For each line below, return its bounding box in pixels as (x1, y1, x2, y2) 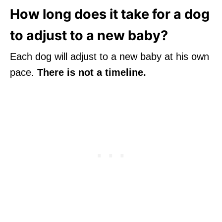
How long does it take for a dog (10, 5, 210, 22)
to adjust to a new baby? (10, 27, 168, 44)
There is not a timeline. (37, 66, 146, 78)
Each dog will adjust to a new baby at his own (10, 51, 209, 62)
